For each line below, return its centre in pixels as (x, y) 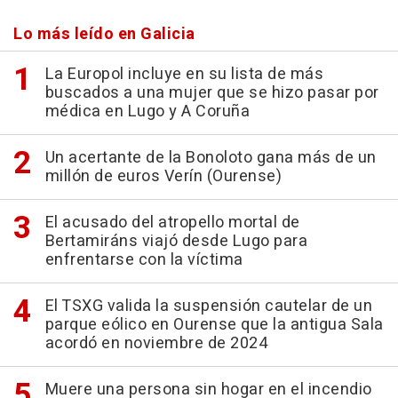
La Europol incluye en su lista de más (184, 74)
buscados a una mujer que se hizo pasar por (212, 93)
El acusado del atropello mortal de (172, 223)
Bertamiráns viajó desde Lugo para (176, 241)
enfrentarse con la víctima (144, 260)
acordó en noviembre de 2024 (156, 343)
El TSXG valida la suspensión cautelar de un (208, 306)
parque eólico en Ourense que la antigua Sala (214, 325)
